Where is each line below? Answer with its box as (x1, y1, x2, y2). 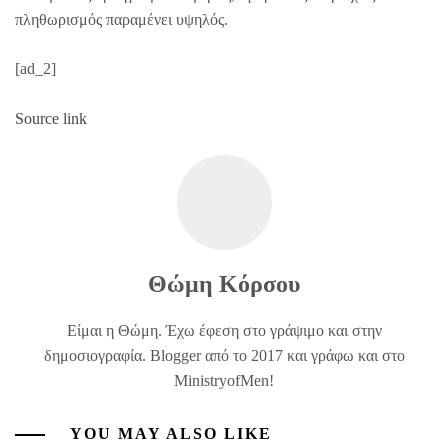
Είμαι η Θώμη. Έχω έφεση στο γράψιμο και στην (66, 321, 382, 339)
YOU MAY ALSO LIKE (65, 424, 272, 442)
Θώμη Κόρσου (148, 270, 300, 297)
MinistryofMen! (174, 371, 274, 389)
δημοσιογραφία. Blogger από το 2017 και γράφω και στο (43, 346, 405, 364)
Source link (15, 109, 87, 127)
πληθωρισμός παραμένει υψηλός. (15, 10, 228, 28)
